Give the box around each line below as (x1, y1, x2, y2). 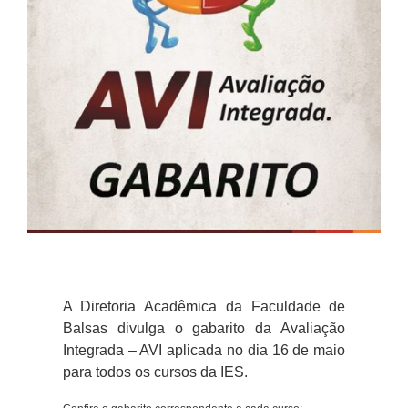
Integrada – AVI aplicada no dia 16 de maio (62, 342, 346, 359)
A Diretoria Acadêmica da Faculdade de (62, 299, 346, 315)
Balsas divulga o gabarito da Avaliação (62, 321, 346, 337)
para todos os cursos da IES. (62, 364, 248, 381)
